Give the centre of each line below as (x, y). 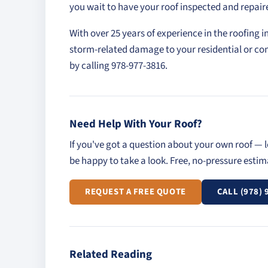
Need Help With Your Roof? (136, 124)
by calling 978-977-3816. (118, 66)
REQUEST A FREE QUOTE (135, 192)
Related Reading (111, 255)
